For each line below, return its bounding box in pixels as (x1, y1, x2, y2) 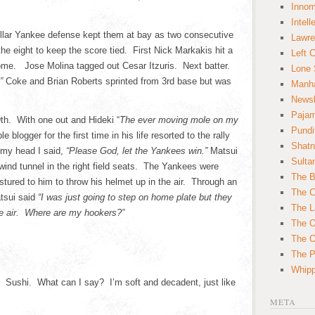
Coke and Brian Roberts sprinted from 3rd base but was (3, 76, 231, 86)
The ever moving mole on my (120, 115, 238, 125)
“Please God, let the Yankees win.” (66, 146, 210, 156)
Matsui (210, 146, 238, 156)
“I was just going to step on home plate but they (38, 192, 232, 202)
